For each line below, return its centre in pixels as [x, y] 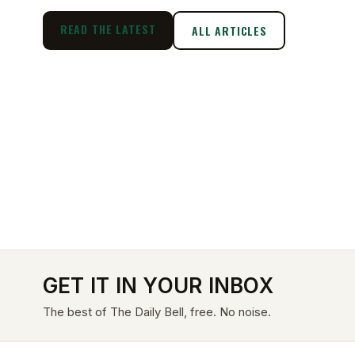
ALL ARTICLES [229, 30]
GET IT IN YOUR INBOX [158, 285]
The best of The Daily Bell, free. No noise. [157, 311]
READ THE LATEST [108, 29]
